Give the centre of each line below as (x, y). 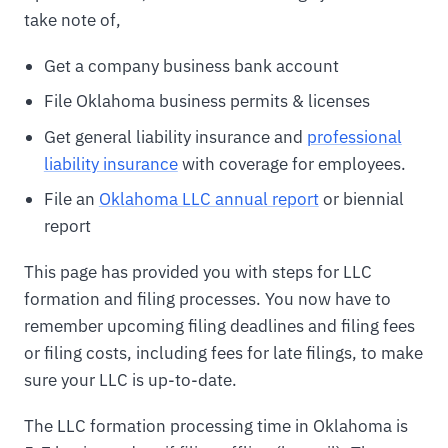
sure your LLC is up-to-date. (130, 379)
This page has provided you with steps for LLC (198, 271)
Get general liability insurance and (175, 136)
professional (354, 136)
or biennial (361, 198)
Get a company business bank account (191, 66)
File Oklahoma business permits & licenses (206, 101)
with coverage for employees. (291, 163)
